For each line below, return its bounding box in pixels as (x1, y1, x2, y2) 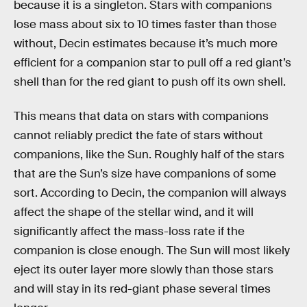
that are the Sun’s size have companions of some (14, 166, 276, 181)
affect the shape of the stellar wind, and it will (14, 204, 254, 219)
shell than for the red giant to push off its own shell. (14, 74, 286, 89)
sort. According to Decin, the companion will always (14, 185, 286, 200)
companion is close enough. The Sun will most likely (14, 243, 290, 258)
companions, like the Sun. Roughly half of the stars (14, 147, 284, 162)
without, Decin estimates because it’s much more (14, 36, 278, 51)
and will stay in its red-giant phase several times (14, 281, 271, 296)
